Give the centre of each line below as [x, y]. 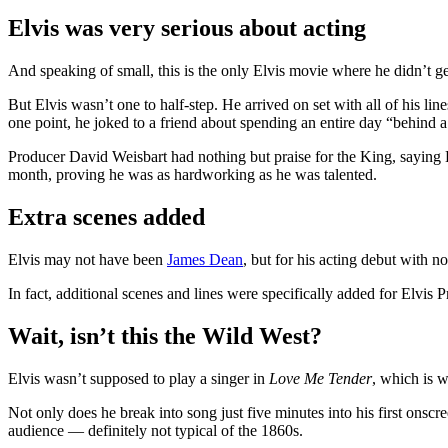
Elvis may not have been [87, 259]
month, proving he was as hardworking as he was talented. [192, 175]
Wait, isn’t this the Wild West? [165, 335]
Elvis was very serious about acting [187, 28]
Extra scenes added [106, 217]
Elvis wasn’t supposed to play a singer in [138, 378]
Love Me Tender [320, 378]
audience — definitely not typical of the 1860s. [155, 430]
